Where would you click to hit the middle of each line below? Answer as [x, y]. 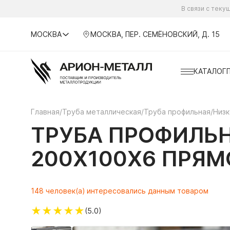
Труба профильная [177, 112]
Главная [45, 112]
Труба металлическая [102, 112]
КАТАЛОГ [210, 71]
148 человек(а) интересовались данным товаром [120, 191]
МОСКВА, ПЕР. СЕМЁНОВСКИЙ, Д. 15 [155, 34]
